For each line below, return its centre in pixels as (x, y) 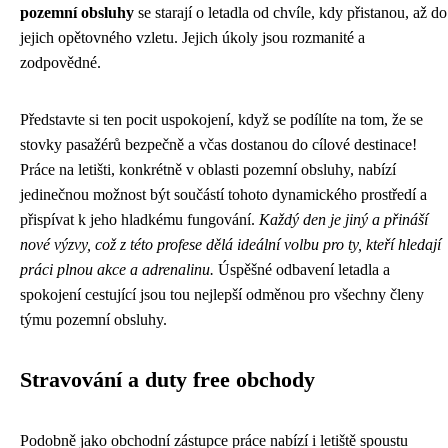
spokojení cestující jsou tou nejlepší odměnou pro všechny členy (222, 294)
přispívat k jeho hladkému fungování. (139, 219)
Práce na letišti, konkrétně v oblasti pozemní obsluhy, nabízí (208, 169)
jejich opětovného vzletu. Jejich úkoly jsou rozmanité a (192, 37)
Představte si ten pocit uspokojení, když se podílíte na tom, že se (221, 119)
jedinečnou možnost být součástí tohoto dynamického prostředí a (223, 194)
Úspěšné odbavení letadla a (302, 269)
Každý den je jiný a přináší (343, 219)
